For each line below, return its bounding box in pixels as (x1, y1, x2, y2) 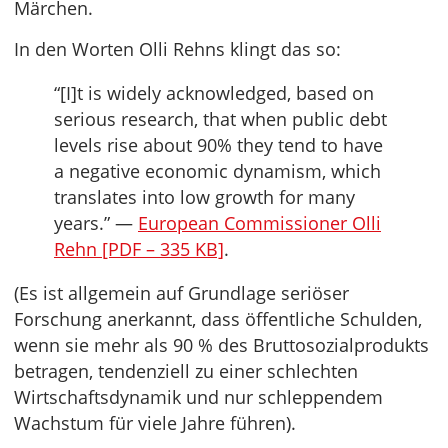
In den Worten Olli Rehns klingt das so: (14, 37, 341, 61)
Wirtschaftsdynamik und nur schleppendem (14, 385, 383, 409)
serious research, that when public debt (54, 107, 387, 131)
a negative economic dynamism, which (54, 159, 381, 183)
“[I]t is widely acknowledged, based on (54, 81, 374, 105)
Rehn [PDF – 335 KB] (54, 237, 224, 261)
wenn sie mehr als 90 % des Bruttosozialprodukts (14, 333, 429, 357)
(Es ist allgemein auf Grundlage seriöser (14, 281, 349, 305)
